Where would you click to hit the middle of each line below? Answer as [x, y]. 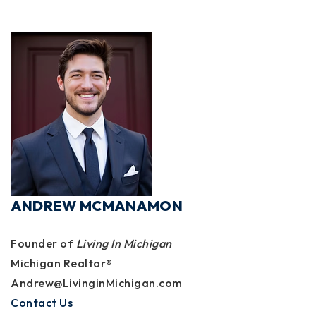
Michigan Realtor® [62, 263]
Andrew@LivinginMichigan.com [97, 283]
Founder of [43, 244]
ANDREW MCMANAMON [97, 206]
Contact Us [42, 303]
